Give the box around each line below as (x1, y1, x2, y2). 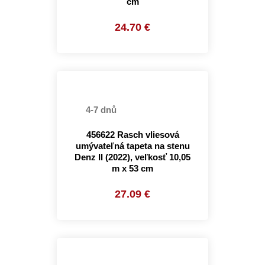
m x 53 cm (112, 163, 153, 173)
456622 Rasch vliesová (86, 130, 179, 140)
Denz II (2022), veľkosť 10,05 (75, 152, 190, 162)
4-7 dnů (83, 105, 117, 115)
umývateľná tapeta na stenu (75, 141, 190, 151)
